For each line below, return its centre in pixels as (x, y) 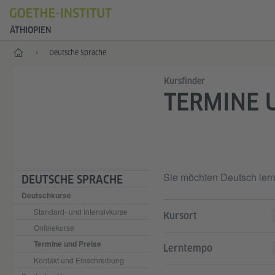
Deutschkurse (46, 195)
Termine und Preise (68, 244)
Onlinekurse (54, 227)
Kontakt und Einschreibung (79, 260)
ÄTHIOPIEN (31, 30)
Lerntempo (188, 248)
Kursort (180, 216)
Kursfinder (184, 81)
